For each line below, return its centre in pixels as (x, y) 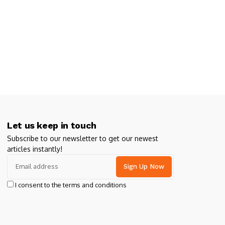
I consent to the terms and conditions (71, 185)
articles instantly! (35, 149)
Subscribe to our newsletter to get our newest (83, 138)
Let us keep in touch (52, 125)
